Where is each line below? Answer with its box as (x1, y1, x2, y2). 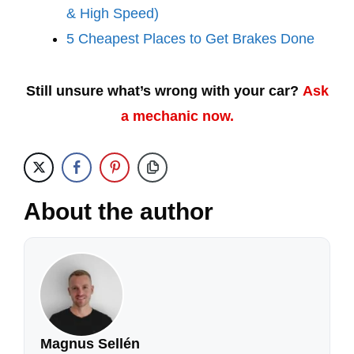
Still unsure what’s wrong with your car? (25, 83, 299, 100)
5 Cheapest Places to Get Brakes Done (66, 30, 314, 47)
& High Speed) (66, 5, 159, 21)
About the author (24, 198, 213, 225)
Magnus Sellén (40, 336, 140, 352)
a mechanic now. (120, 108, 234, 125)
